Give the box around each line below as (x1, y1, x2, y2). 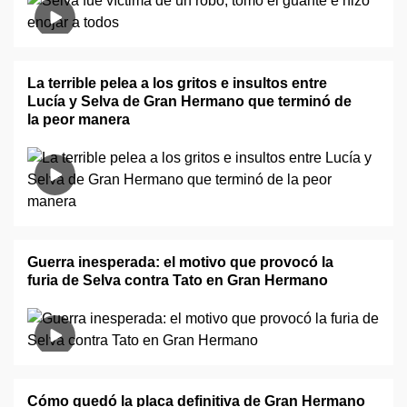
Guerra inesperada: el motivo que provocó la (27, 254, 333, 270)
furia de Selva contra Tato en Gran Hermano (27, 273, 328, 288)
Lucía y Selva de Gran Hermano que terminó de (27, 94, 352, 109)
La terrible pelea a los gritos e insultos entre (27, 75, 327, 91)
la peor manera (27, 112, 130, 127)
